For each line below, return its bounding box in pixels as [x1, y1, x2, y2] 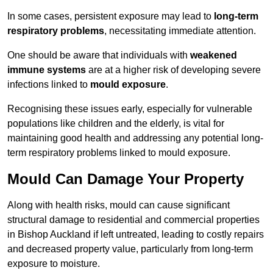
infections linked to [7, 79, 90, 90]
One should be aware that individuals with [7, 50, 190, 61]
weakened [190, 50, 237, 61]
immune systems [7, 65, 86, 76]
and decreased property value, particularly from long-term [7, 244, 253, 255]
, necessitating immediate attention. [104, 26, 256, 37]
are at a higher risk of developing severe [86, 65, 261, 76]
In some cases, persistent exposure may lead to [7, 11, 214, 22]
